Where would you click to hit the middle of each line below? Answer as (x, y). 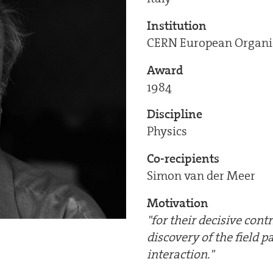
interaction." (180, 254)
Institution (176, 25)
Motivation (177, 203)
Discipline (174, 114)
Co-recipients (183, 158)
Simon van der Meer (201, 175)
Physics (167, 131)
